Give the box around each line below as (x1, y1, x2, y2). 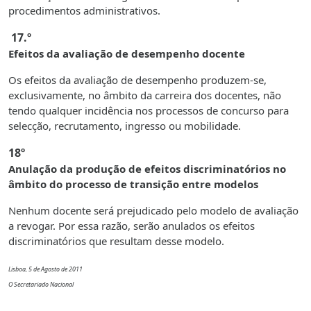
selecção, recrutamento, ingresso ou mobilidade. (8, 119, 241, 133)
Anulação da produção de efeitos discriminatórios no (8, 162, 286, 176)
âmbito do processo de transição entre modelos (8, 177, 258, 192)
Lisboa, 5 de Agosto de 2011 (8, 264, 83, 274)
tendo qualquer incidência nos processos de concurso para (8, 103, 289, 118)
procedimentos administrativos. (8, 3, 160, 18)
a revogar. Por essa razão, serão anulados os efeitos (8, 219, 255, 233)
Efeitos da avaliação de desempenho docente (8, 47, 245, 61)
